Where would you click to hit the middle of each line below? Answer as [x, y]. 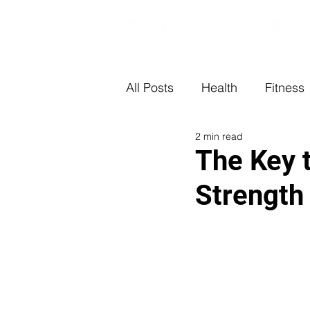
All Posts [150, 87]
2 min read [219, 136]
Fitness [285, 87]
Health [219, 87]
